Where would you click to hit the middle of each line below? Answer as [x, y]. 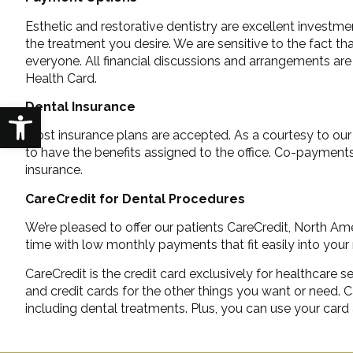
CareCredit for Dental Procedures [135, 199]
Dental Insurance [80, 106]
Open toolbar [48, 114]
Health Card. [61, 78]
